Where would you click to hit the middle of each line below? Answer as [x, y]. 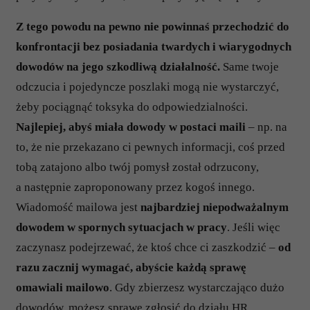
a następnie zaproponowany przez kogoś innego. [135, 187]
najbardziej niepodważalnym [215, 207]
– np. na [266, 127]
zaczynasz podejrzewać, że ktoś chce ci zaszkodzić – [147, 247]
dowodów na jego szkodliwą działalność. [119, 67]
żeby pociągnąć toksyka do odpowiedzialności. [132, 107]
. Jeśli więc [254, 227]
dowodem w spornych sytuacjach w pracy [121, 227]
